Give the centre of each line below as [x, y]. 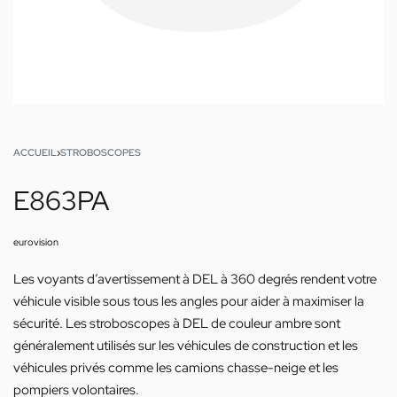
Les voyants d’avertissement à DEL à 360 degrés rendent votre [195, 279]
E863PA [61, 200]
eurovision [36, 242]
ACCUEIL [35, 152]
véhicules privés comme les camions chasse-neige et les [176, 368]
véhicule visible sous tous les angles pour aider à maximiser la [189, 301]
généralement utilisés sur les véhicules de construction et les [186, 346]
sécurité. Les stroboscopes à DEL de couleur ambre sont [177, 323]
